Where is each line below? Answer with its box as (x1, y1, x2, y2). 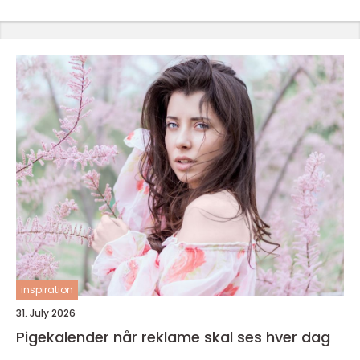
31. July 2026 (16, 305, 76, 320)
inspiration (21, 282, 73, 297)
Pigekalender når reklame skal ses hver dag (113, 326, 330, 347)
